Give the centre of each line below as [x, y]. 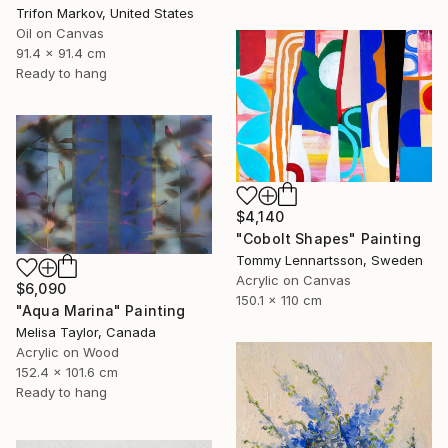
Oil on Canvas [60, 32]
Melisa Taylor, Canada [86, 331]
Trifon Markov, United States [105, 12]
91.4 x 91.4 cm [61, 52]
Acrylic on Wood [67, 351]
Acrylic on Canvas [293, 279]
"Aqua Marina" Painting [101, 310]
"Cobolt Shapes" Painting [328, 238]
